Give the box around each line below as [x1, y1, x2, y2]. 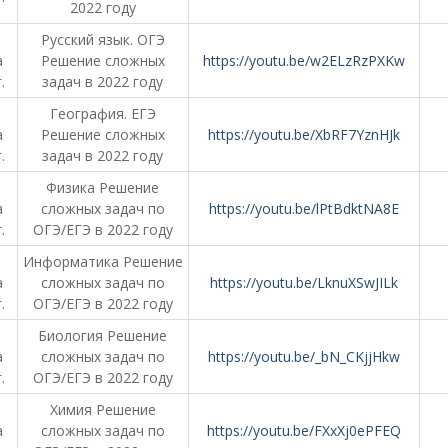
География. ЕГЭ [49, 104, 156, 123]
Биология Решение [38, 326, 167, 345]
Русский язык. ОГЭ [40, 30, 165, 49]
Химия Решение [49, 400, 156, 419]
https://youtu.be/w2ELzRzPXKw [202, 51, 405, 70]
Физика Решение [46, 178, 159, 197]
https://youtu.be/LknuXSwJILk [209, 273, 398, 292]
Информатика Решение [22, 252, 183, 271]
